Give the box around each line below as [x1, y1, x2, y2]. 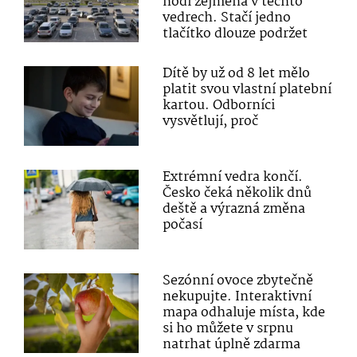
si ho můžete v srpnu [163, 318, 294, 340]
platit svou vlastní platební [163, 78, 332, 100]
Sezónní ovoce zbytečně [163, 270, 314, 292]
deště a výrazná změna [163, 198, 306, 220]
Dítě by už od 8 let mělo [163, 62, 311, 84]
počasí [163, 214, 203, 236]
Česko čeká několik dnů [163, 182, 312, 204]
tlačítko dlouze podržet [163, 22, 308, 45]
